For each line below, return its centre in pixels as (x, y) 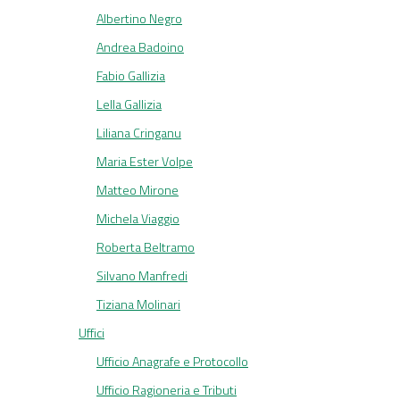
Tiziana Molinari (138, 304)
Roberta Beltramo (146, 247)
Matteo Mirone (137, 190)
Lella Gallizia (129, 104)
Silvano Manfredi (142, 276)
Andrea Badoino (140, 47)
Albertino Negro (139, 19)
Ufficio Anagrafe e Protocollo (172, 362)
